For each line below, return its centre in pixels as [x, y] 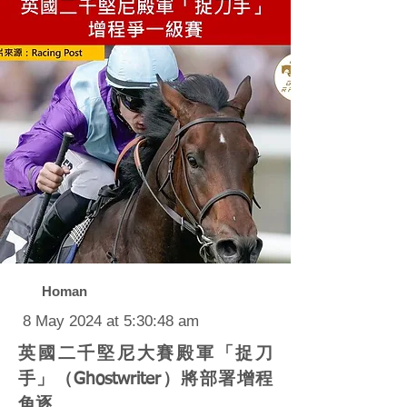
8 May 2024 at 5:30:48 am [111, 321]
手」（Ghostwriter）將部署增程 [145, 379]
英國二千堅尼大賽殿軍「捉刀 [145, 354]
